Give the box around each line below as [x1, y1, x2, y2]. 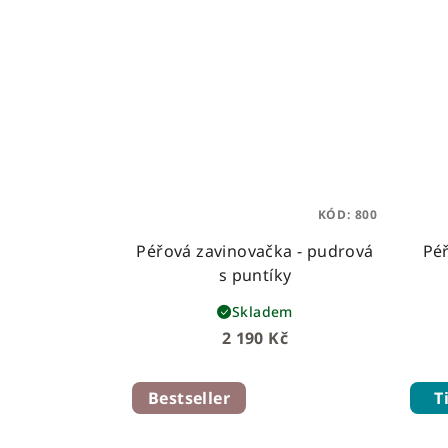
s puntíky [218, 264, 292, 286]
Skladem [232, 301, 293, 321]
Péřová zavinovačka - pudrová [136, 240, 374, 262]
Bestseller [148, 387, 230, 409]
